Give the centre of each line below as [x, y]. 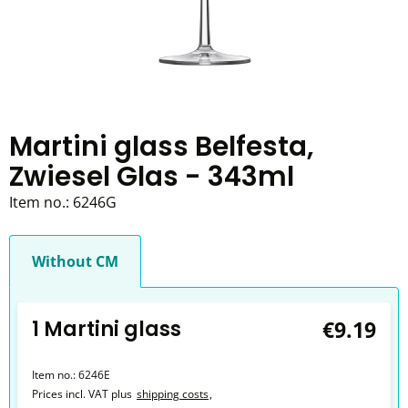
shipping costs [173, 394]
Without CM [75, 261]
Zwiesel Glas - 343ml [152, 176]
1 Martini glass [107, 329]
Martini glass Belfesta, [162, 146]
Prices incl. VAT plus [82, 394]
